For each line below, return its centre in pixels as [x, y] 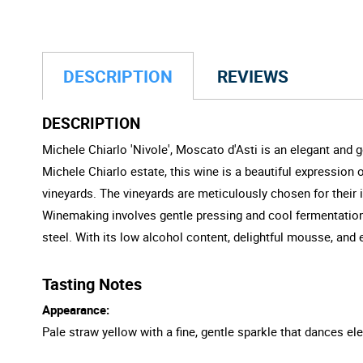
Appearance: [76, 309]
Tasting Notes [92, 284]
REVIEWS [253, 76]
